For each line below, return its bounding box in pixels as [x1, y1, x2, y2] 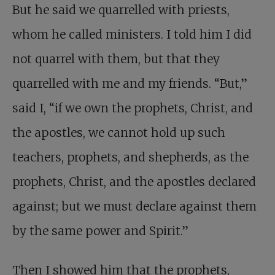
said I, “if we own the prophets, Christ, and [12, 100, 253, 115]
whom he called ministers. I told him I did [12, 26, 252, 42]
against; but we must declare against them [12, 198, 257, 214]
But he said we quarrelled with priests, [12, 2, 230, 17]
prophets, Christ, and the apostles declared [12, 174, 256, 189]
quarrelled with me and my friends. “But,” [12, 76, 247, 91]
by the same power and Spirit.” [12, 223, 188, 238]
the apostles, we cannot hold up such [12, 125, 225, 140]
